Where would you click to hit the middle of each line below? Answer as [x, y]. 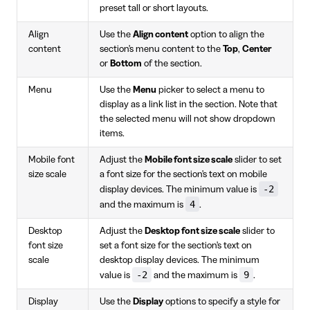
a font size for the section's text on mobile [183, 174]
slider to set [257, 159]
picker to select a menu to [210, 90]
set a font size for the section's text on [176, 245]
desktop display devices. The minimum [180, 260]
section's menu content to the [161, 49]
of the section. [172, 63]
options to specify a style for [222, 301]
